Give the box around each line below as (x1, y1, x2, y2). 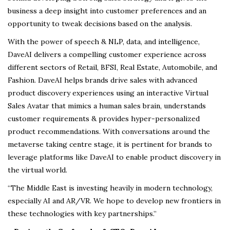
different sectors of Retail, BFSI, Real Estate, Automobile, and (8, 63, 217, 72)
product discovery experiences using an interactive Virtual (8, 88, 208, 98)
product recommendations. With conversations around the (8, 127, 210, 137)
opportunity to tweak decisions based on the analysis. (8, 19, 192, 29)
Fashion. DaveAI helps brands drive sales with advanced (8, 75, 197, 85)
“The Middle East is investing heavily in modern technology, (8, 183, 213, 193)
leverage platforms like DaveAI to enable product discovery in (8, 152, 221, 162)
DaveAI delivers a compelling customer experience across (8, 50, 206, 60)
